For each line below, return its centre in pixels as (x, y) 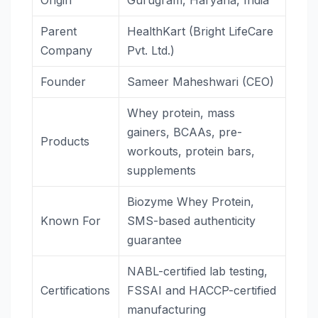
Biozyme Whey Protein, (191, 202)
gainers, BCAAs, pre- (185, 132)
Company (67, 51)
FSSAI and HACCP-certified (202, 291)
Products (65, 142)
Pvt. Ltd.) (151, 51)
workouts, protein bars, (191, 152)
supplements (162, 171)
